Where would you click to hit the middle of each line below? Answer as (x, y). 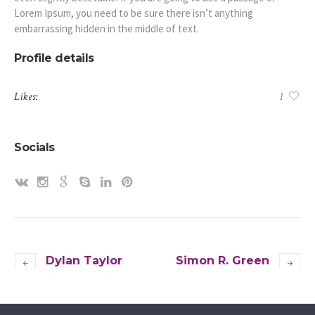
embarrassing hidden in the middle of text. (106, 29)
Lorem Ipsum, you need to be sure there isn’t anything (133, 13)
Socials (34, 148)
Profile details (54, 58)
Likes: (26, 97)
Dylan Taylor (84, 260)
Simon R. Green (223, 260)
